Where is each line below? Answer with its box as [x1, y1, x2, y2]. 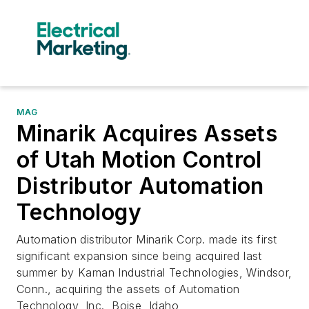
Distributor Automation [17, 172, 264, 199]
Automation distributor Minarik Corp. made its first [17, 232, 277, 246]
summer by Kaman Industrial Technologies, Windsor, [17, 266, 292, 279]
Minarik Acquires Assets [17, 120, 278, 147]
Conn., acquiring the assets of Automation [17, 282, 240, 296]
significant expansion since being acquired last [17, 249, 262, 263]
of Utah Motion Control [17, 146, 262, 173]
